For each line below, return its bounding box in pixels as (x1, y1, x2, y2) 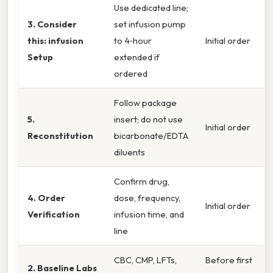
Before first (205, 253, 252, 266)
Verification (27, 208, 80, 220)
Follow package (114, 96, 177, 108)
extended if (114, 51, 160, 63)
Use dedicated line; (114, 1, 188, 13)
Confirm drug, (114, 175, 169, 187)
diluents (114, 146, 145, 158)
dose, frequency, (114, 191, 180, 204)
